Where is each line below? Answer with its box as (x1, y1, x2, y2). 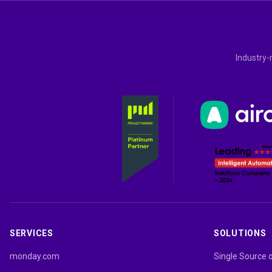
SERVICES (10, 228, 53, 238)
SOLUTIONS (214, 228, 267, 238)
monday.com (10, 251, 59, 261)
